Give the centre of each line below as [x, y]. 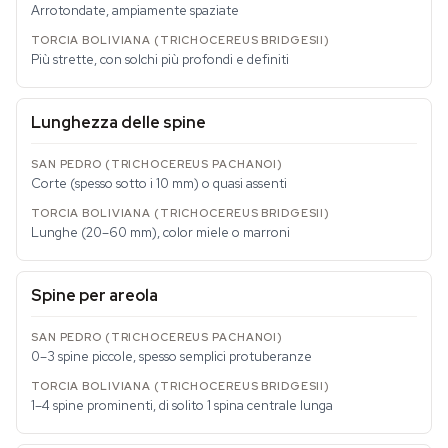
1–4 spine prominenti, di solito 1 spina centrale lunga [182, 405]
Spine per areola [94, 295]
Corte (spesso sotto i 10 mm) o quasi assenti [159, 183]
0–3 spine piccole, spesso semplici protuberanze [171, 356]
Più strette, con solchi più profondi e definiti [160, 59]
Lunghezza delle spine [118, 122]
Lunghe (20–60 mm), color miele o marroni [160, 232]
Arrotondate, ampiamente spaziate [135, 10]
